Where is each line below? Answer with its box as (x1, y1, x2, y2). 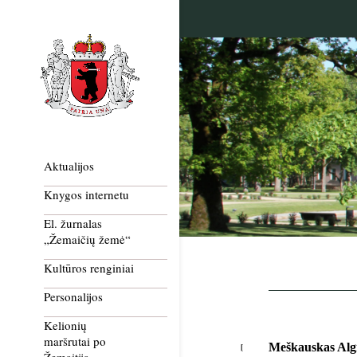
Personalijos (44, 288, 103, 305)
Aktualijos (44, 158, 94, 175)
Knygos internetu (44, 186, 129, 203)
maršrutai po (44, 333, 106, 350)
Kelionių (44, 317, 87, 334)
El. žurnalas (44, 215, 102, 232)
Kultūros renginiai (44, 260, 134, 277)
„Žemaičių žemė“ (44, 231, 131, 248)
